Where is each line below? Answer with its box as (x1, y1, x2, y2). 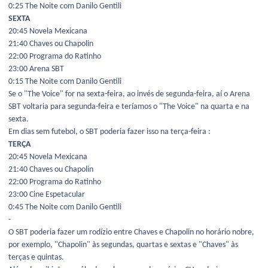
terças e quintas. (8, 253, 64, 263)
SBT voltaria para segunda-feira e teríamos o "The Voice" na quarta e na (8, 102, 249, 112)
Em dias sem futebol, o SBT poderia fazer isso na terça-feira (8, 127, 208, 137)
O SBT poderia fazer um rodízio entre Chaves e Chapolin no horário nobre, (8, 228, 254, 237)
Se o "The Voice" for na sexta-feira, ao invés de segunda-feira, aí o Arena (8, 90, 250, 99)
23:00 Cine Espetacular (8, 190, 85, 200)
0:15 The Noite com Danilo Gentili (8, 77, 121, 87)
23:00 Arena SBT (8, 65, 64, 74)
